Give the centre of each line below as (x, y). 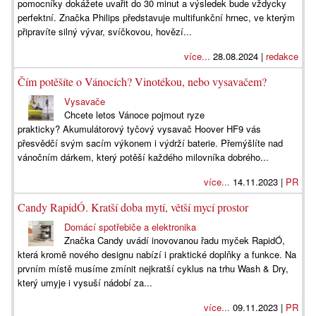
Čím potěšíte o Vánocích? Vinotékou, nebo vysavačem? (142, 81)
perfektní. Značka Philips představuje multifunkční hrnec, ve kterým (156, 17)
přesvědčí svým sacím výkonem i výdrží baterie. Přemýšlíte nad (150, 143)
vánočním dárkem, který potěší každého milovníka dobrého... (143, 157)
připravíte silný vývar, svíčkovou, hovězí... (105, 31)
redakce (282, 56)
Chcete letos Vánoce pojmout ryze (135, 115)
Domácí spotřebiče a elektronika (130, 227)
